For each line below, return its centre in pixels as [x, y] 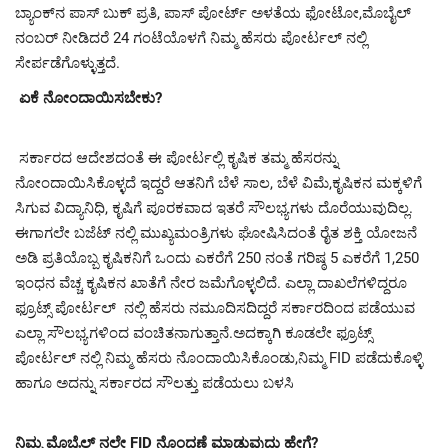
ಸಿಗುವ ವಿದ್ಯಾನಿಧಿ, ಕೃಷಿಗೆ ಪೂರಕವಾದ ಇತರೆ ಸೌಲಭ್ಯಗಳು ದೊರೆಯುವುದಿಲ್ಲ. [214, 207]
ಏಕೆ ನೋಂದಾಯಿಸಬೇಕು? [90, 97]
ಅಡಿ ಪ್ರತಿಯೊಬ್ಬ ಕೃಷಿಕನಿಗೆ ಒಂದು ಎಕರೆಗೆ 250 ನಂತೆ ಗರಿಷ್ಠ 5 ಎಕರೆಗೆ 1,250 [217, 257]
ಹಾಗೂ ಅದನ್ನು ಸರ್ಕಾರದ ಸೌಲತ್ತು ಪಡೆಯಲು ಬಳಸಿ [154, 382]
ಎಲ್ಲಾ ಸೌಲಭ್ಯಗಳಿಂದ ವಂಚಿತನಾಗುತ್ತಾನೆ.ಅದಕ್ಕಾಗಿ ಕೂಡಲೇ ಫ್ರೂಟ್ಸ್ [193, 332]
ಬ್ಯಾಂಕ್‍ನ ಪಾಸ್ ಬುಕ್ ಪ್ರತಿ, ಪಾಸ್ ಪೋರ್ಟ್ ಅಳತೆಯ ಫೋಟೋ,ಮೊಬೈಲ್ [213, 12]
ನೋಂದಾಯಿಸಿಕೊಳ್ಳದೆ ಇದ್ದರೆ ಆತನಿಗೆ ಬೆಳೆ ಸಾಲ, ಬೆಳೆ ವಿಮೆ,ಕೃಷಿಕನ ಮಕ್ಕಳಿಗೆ [218, 182]
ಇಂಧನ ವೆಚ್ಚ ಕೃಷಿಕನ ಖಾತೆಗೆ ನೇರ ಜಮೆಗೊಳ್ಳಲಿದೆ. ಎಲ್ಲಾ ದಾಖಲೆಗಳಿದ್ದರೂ [211, 282]
